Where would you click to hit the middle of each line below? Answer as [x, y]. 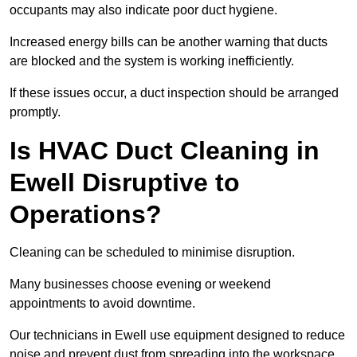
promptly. [35, 112]
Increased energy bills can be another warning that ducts [169, 42]
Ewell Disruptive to [125, 183]
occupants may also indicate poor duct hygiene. [143, 10]
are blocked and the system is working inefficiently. [152, 61]
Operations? [86, 215]
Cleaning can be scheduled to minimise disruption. [152, 253]
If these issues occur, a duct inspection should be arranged [174, 93]
